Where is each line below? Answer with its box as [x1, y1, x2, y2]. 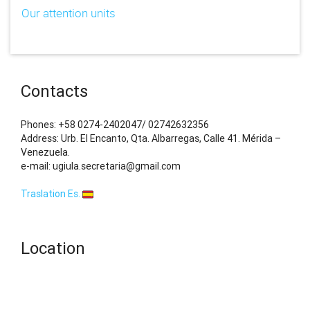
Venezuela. [21, 146, 70, 159]
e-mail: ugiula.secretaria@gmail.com [21, 160, 181, 173]
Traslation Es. [21, 188, 82, 201]
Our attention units [21, 5, 116, 21]
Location [21, 238, 85, 259]
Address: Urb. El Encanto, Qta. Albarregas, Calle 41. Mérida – [21, 132, 281, 145]
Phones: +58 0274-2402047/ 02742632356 [21, 118, 209, 131]
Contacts [21, 81, 88, 102]
